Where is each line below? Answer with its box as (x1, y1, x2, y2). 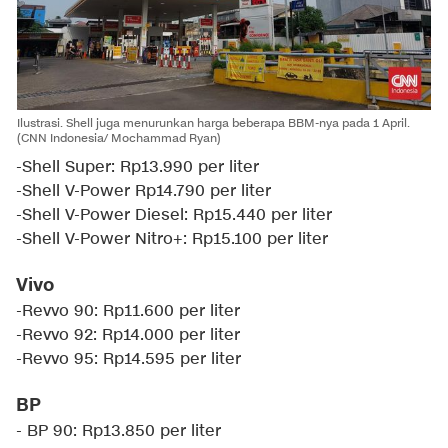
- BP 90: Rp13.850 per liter (16, 421, 221, 443)
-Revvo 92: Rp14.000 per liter (16, 325, 240, 347)
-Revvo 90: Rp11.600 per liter (16, 301, 240, 323)
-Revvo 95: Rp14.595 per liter (16, 349, 241, 371)
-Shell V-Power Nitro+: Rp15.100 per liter (16, 229, 328, 251)
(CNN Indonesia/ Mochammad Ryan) (17, 129, 221, 147)
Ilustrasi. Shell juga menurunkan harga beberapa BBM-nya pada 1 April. (17, 114, 410, 132)
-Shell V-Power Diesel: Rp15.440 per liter (16, 205, 332, 227)
